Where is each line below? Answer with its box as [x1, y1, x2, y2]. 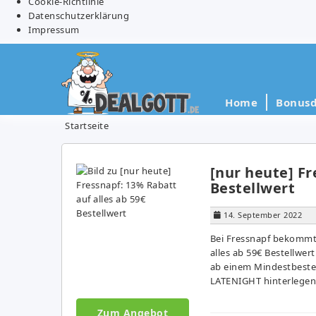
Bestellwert [209, 178, 295, 197]
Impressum [28, 23, 80, 36]
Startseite [65, 119, 109, 132]
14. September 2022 [224, 209, 302, 220]
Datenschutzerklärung [28, 8, 129, 22]
